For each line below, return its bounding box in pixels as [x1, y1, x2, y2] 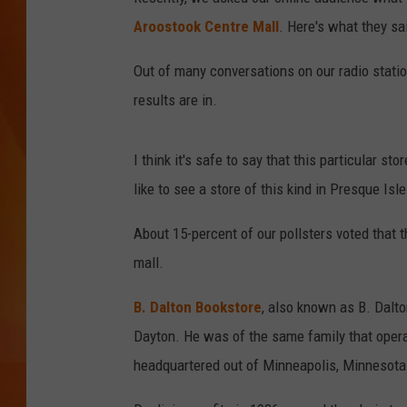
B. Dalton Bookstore [134, 298, 262, 317]
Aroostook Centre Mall [134, 17, 279, 36]
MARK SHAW [298, 29, 365, 44]
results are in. [134, 91, 217, 110]
